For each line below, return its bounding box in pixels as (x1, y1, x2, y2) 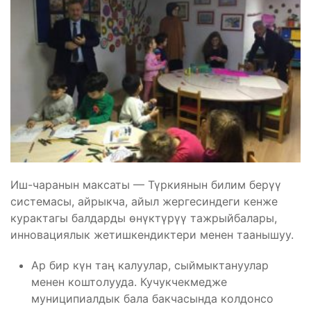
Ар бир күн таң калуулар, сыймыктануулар (31, 258, 269, 272)
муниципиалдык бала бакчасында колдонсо (31, 291, 274, 305)
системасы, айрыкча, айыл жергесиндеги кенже (10, 194, 278, 208)
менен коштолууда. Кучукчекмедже (31, 274, 227, 289)
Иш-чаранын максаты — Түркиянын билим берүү (10, 177, 281, 192)
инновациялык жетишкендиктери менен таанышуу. (10, 227, 294, 242)
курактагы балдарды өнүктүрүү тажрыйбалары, (10, 210, 277, 225)
